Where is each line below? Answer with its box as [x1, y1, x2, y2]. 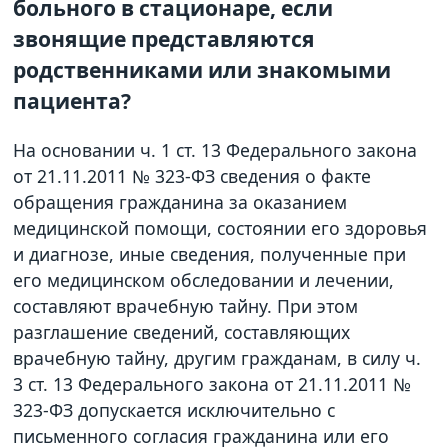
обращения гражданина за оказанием [13, 190, 348, 215]
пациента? [13, 86, 132, 116]
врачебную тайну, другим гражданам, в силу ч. [13, 346, 422, 371]
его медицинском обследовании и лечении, [13, 268, 395, 293]
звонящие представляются [13, 24, 316, 54]
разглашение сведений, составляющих [13, 320, 351, 345]
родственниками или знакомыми [13, 55, 392, 85]
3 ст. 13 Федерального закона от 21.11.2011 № [13, 372, 412, 397]
